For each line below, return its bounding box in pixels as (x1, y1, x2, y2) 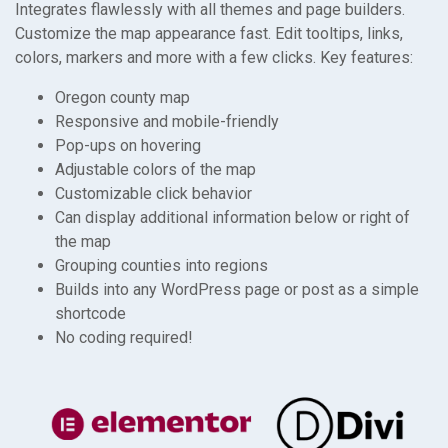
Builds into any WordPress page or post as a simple (55, 280, 419, 299)
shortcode (55, 304, 126, 323)
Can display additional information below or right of (55, 208, 410, 227)
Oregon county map (55, 88, 190, 107)
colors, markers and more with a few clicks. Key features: (15, 48, 413, 67)
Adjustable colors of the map (55, 160, 256, 179)
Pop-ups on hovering (55, 136, 201, 155)
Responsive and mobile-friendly (55, 112, 279, 131)
